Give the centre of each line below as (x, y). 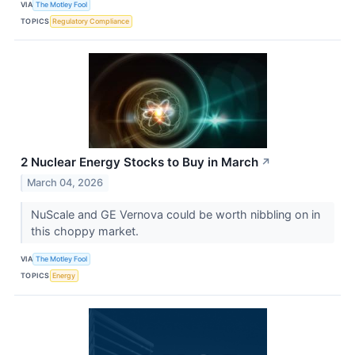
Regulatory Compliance (91, 21)
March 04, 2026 (65, 182)
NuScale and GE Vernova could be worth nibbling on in (175, 214)
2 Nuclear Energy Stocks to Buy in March (139, 162)
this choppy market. (86, 231)
